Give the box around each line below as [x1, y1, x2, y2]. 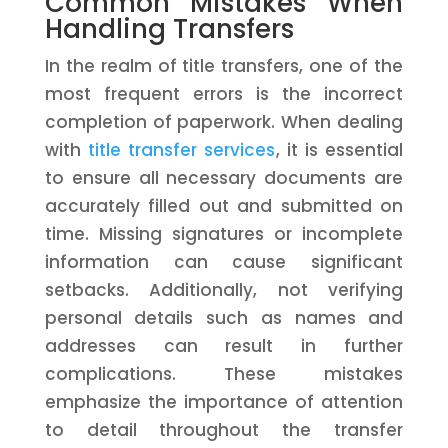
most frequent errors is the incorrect [44, 82, 404, 106]
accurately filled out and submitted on [44, 194, 404, 218]
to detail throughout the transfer [44, 418, 404, 442]
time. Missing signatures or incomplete [44, 222, 404, 246]
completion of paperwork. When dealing [44, 110, 404, 134]
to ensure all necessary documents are [44, 166, 404, 190]
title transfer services [88, 138, 276, 162]
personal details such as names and [44, 306, 404, 330]
